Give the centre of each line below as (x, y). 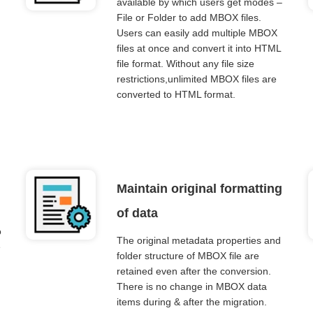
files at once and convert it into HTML (198, 48)
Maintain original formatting (199, 189)
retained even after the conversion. (194, 271)
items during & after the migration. (191, 302)
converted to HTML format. (176, 94)
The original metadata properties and (198, 240)
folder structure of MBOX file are (188, 256)
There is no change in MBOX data (191, 286)
